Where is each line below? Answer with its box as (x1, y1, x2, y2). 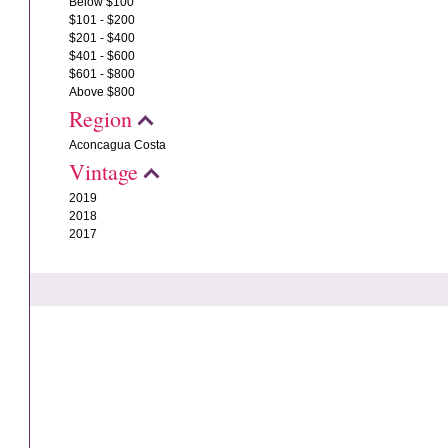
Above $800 (69, 85, 136, 99)
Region (69, 104, 133, 133)
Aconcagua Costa (69, 138, 167, 152)
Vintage (69, 157, 139, 186)
